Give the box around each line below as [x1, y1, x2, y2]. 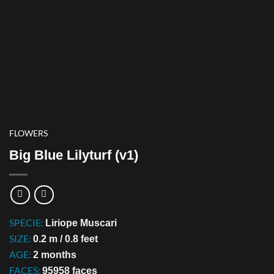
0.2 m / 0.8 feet [33, 233, 98, 244]
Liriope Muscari [45, 217, 117, 228]
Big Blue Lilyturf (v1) [9, 147, 138, 163]
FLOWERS [9, 128, 48, 138]
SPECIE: [9, 216, 45, 228]
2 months [33, 249, 76, 260]
